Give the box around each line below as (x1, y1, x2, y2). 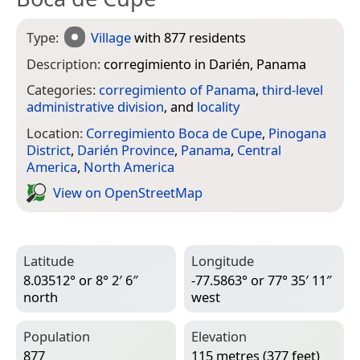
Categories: (27, 80, 99, 100)
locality (197, 97, 239, 117)
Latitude (23, 251, 74, 270)
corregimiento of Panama (99, 80, 256, 100)
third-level (262, 80, 323, 100)
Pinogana (268, 123, 326, 142)
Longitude (191, 251, 254, 270)
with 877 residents (131, 27, 247, 47)
